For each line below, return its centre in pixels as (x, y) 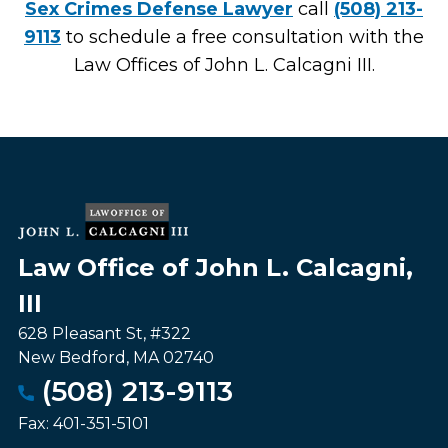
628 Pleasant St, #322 (104, 334)
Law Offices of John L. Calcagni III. (224, 65)
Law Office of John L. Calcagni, (215, 268)
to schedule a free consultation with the (242, 37)
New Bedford (71, 358)
